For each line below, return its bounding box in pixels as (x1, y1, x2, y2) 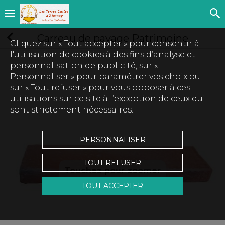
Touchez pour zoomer (64, 166, 161, 175)
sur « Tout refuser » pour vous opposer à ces (10, 83, 190, 92)
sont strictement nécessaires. (10, 105, 133, 115)
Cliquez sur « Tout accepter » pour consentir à (10, 39, 199, 48)
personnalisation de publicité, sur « (10, 61, 158, 70)
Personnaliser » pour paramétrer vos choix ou (10, 72, 200, 81)
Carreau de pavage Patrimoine (37, 32, 188, 44)
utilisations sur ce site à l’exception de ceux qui (10, 94, 205, 103)
